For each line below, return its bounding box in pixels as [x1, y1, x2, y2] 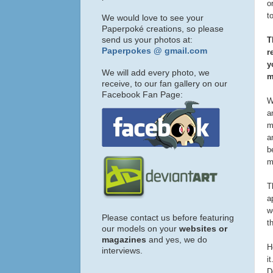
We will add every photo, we [102, 68, 210, 77]
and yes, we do [146, 235, 207, 244]
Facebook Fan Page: [102, 90, 183, 99]
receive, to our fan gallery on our [102, 79, 227, 88]
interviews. [102, 246, 143, 255]
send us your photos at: [102, 35, 193, 44]
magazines [102, 235, 146, 244]
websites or [179, 224, 227, 233]
